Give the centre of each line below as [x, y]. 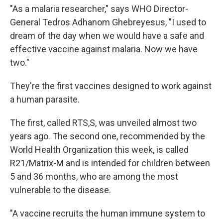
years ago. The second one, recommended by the [108, 136]
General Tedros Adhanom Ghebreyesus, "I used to [108, 22]
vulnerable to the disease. [60, 190]
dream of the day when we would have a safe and [107, 36]
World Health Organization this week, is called [99, 150]
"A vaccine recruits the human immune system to [108, 214]
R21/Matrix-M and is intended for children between [110, 163]
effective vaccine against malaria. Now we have [104, 49]
